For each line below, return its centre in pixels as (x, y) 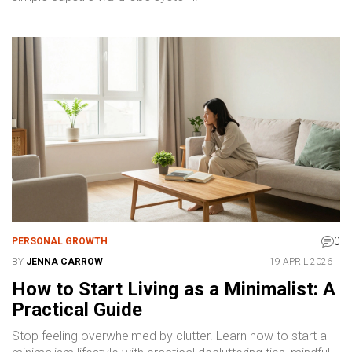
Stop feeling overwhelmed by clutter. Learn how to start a (169, 335)
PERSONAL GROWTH (60, 241)
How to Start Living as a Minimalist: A (174, 289)
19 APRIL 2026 (301, 261)
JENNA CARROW (64, 261)
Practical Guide (77, 309)
